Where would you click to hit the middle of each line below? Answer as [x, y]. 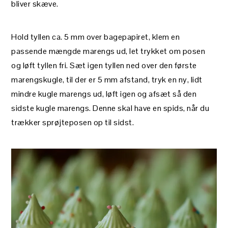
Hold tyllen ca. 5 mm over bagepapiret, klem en [96, 37]
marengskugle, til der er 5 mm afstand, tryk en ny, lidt [107, 79]
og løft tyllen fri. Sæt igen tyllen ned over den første [104, 65]
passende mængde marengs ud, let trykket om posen [108, 51]
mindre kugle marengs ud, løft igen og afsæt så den [104, 94]
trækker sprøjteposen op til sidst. [73, 122]
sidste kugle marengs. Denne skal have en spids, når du [110, 108]
